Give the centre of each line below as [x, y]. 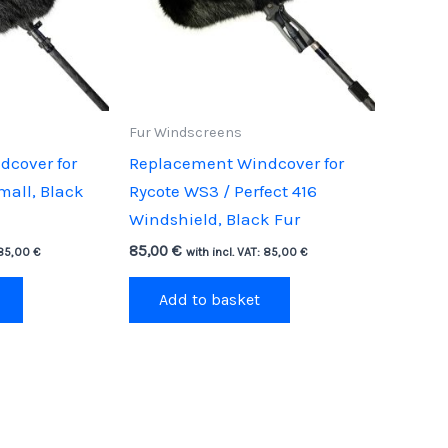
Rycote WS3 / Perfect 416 [222, 191]
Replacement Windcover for [236, 163]
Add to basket [209, 299]
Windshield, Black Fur [214, 219]
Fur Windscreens [185, 133]
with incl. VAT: [224, 251]
